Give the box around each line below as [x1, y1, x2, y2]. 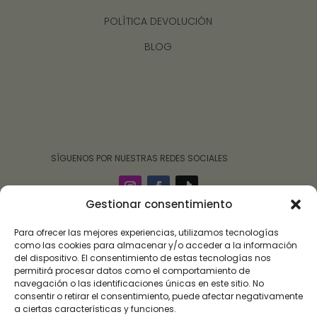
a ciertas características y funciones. [14, 303, 176, 315]
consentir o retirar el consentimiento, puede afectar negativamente [14, 290, 303, 302]
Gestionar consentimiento [85, 197, 232, 212]
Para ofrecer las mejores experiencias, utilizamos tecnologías [14, 226, 279, 238]
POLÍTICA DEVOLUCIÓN [104, 13, 213, 28]
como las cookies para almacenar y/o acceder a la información [14, 239, 297, 251]
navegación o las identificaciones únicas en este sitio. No [14, 277, 264, 289]
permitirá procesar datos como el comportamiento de [14, 265, 250, 277]
